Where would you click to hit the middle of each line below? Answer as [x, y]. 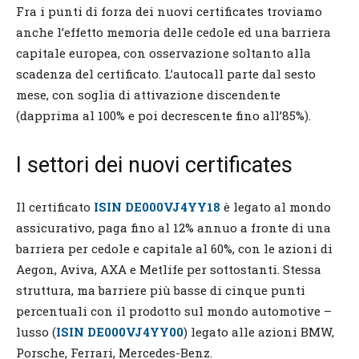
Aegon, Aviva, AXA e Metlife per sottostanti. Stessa [169, 269]
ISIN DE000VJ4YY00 [120, 331]
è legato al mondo [276, 206]
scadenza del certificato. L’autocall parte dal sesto [166, 73]
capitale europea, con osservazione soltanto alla [163, 52]
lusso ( [36, 331]
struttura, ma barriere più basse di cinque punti [161, 290]
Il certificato [55, 206]
